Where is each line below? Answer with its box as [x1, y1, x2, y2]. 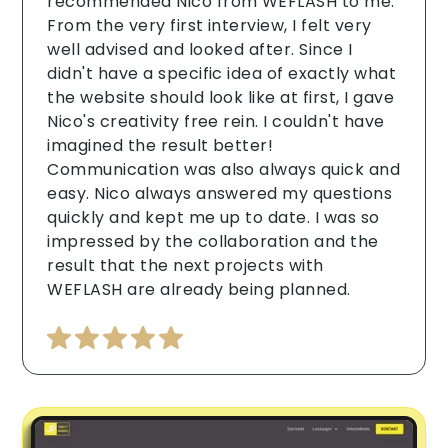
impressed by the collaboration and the [47, 229, 379, 253]
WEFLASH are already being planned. [47, 277, 351, 301]
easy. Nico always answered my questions [47, 181, 393, 205]
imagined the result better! [47, 133, 274, 157]
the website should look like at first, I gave [47, 85, 394, 109]
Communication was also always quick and [47, 157, 401, 181]
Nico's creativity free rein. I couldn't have [47, 109, 385, 133]
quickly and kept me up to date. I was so [47, 205, 380, 229]
